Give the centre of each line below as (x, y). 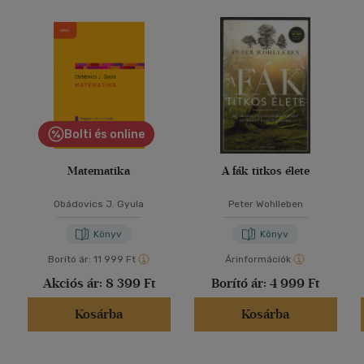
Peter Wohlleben (265, 204)
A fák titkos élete (265, 171)
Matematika (99, 171)
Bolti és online (104, 135)
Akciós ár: (74, 284)
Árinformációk (258, 260)
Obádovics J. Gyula (99, 204)
